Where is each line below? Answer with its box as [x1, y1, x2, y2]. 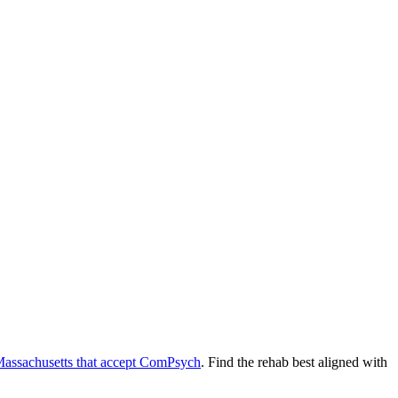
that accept [73, 354, 136, 370]
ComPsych [139, 354, 201, 370]
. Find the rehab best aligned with [201, 354, 387, 370]
